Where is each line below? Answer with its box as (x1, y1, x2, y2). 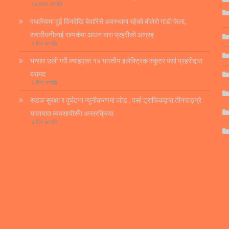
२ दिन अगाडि (31, 80, 58, 87)
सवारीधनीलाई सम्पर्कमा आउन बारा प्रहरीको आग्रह (30, 31, 154, 39)
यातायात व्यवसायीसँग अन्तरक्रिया (30, 109, 114, 118)
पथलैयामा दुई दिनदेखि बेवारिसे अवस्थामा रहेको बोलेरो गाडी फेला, (30, 17, 187, 26)
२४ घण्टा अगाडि (31, 1, 63, 8)
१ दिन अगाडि (31, 40, 58, 48)
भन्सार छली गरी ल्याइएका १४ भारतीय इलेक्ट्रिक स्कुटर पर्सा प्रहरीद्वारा (30, 57, 203, 65)
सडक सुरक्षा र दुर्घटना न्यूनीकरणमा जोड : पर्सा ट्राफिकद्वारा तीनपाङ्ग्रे (30, 96, 202, 105)
